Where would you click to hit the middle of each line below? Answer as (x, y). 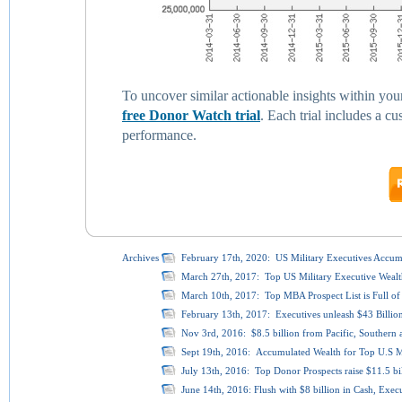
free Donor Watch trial (191, 115)
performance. (159, 135)
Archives (140, 258)
